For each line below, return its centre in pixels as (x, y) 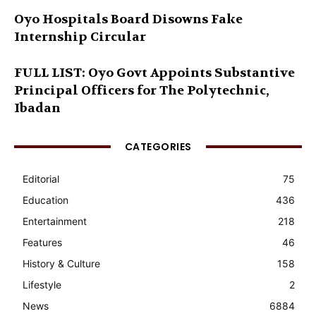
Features (42, 242)
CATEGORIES (158, 146)
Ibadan (37, 108)
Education (45, 200)
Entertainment (55, 221)
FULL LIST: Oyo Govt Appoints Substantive (154, 73)
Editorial (41, 178)
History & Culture (61, 263)
